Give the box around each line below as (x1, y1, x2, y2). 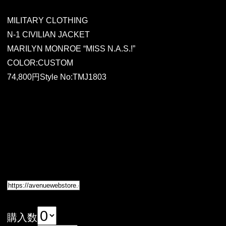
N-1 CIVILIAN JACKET (7, 30, 90, 39)
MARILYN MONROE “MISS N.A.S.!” (7, 44, 135, 53)
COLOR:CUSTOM (7, 59, 73, 68)
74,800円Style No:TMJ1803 (7, 73, 106, 82)
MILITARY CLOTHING (7, 16, 88, 25)
